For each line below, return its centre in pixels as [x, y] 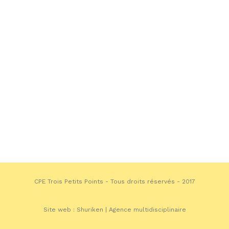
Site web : [60, 210]
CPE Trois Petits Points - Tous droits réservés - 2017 [114, 181]
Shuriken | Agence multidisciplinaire [131, 210]
